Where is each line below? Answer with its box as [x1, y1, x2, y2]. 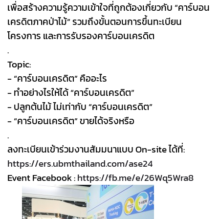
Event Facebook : [7, 171, 77, 185]
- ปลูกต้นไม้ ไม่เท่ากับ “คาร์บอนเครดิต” [7, 100, 153, 114]
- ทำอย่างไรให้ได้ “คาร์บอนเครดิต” [7, 86, 134, 100]
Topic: [7, 57, 31, 71]
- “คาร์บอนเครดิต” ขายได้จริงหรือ [7, 114, 134, 128]
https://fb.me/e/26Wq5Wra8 [77, 171, 194, 185]
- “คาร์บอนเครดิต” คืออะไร [7, 71, 107, 86]
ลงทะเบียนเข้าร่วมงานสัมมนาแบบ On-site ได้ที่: [7, 142, 185, 156]
